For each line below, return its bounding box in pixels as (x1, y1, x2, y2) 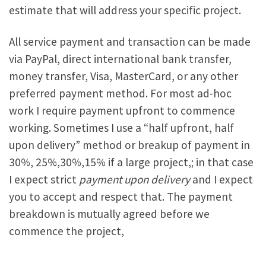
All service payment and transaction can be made (9, 34, 251, 49)
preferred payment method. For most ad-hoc (9, 85, 232, 100)
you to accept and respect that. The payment (9, 189, 233, 204)
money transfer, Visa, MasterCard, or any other (9, 68, 238, 83)
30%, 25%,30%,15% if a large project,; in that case (9, 154, 254, 169)
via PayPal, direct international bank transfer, (9, 51, 232, 66)
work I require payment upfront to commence (9, 103, 235, 118)
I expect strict (9, 172, 79, 186)
